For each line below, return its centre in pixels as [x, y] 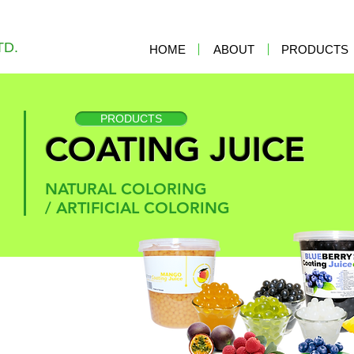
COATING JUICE [175, 149]
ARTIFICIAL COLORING [143, 208]
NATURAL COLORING [126, 189]
